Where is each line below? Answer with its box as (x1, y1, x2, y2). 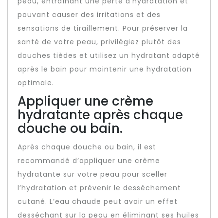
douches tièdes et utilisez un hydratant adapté (18, 51, 200, 60)
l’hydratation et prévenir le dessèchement (18, 183, 181, 193)
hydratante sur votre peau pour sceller (18, 169, 167, 179)
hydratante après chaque (18, 106, 183, 124)
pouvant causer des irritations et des (18, 10, 161, 19)
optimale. (18, 78, 54, 88)
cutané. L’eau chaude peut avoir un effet (18, 197, 178, 206)
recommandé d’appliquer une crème (18, 156, 160, 165)
